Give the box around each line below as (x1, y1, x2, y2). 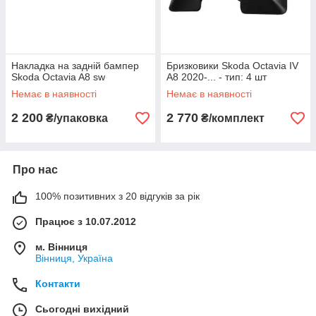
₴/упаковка (43, 112, 108, 124)
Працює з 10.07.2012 (35, 216, 136, 227)
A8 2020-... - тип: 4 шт (166, 71, 267, 83)
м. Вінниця (35, 241, 87, 253)
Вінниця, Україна (35, 253, 113, 264)
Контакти (35, 278, 80, 289)
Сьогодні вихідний (35, 303, 129, 315)
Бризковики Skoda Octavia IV (166, 60, 298, 71)
